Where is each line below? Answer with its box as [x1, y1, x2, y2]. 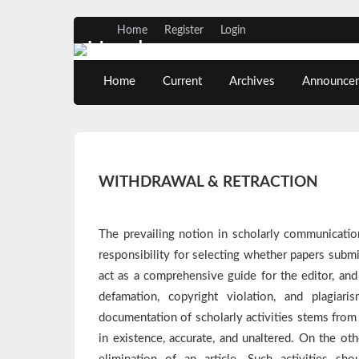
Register [163, 24, 204, 36]
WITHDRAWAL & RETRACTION [99, 174, 318, 191]
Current [163, 75, 203, 88]
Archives [229, 75, 276, 88]
